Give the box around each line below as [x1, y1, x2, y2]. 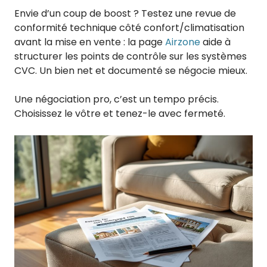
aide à [200, 35, 231, 49]
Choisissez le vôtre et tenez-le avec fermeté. [14, 107, 225, 121]
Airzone [165, 35, 200, 49]
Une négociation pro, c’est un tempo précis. [14, 92, 219, 107]
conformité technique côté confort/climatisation [14, 21, 244, 35]
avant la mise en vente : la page [14, 35, 165, 49]
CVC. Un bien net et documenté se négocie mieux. [14, 64, 247, 78]
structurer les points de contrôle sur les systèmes [14, 49, 247, 64]
